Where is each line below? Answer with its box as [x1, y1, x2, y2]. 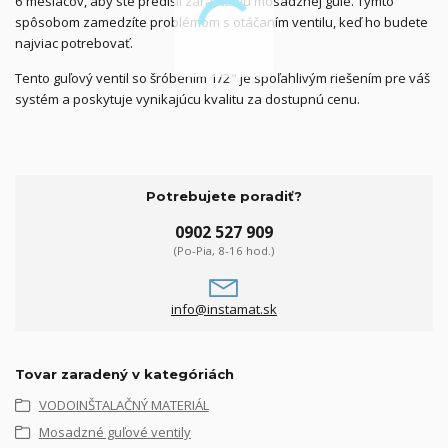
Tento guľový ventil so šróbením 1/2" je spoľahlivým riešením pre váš [15, 68, 430, 87]
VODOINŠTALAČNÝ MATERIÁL [38, 396, 209, 415]
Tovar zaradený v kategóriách [15, 366, 234, 383]
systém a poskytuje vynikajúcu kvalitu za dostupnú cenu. [15, 89, 360, 108]
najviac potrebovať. [15, 33, 133, 52]
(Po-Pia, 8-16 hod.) [173, 242, 274, 258]
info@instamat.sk [170, 300, 277, 318]
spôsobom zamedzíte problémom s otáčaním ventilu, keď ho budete [15, 12, 428, 31]
